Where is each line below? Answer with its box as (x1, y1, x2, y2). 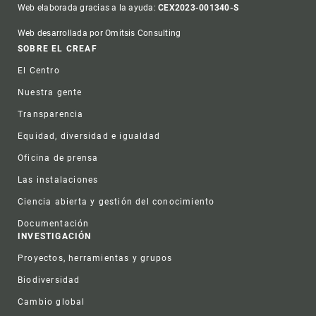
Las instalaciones (18, 175, 99, 186)
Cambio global (18, 297, 85, 308)
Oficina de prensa (18, 153, 99, 164)
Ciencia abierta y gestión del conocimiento (18, 197, 215, 207)
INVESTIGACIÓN (18, 231, 92, 242)
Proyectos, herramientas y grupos (18, 253, 173, 264)
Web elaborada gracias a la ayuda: (18, 3, 159, 13)
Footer (18, 42, 115, 84)
